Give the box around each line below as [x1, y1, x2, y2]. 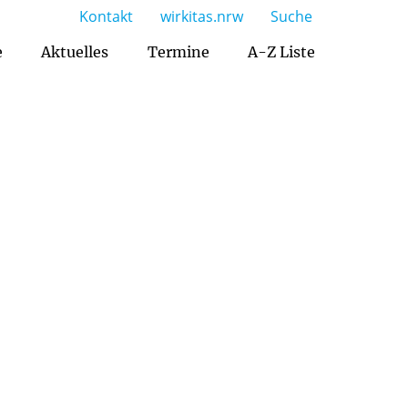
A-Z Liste [247, 42, 315, 61]
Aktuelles [41, 42, 109, 61]
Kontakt [79, 6, 133, 26]
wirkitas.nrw [160, 6, 243, 26]
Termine [147, 42, 209, 61]
